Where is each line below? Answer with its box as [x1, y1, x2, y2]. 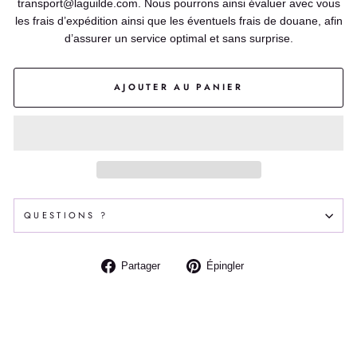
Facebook [172, 294, 222, 307]
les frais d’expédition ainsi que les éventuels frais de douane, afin [14, 14, 343, 27]
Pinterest [256, 294, 300, 307]
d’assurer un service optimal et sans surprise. [64, 32, 293, 45]
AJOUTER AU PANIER [113, 80, 244, 93]
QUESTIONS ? [24, 209, 108, 222]
